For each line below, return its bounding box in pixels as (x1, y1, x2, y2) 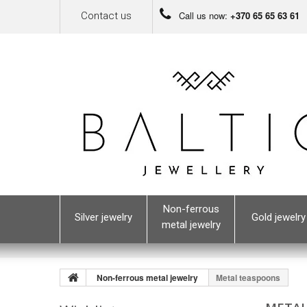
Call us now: (176, 9, 230, 22)
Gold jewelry (251, 211, 306, 223)
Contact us (81, 10, 132, 22)
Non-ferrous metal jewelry (97, 271, 198, 284)
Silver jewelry (75, 211, 132, 223)
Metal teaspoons (216, 271, 280, 284)
